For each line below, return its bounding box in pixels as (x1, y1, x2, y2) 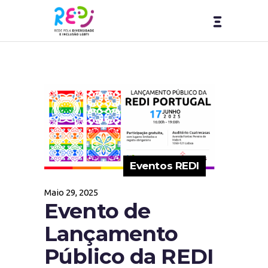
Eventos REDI (130, 159, 199, 172)
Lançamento (44, 220, 178, 246)
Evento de (44, 197, 151, 224)
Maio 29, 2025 (44, 187, 98, 197)
